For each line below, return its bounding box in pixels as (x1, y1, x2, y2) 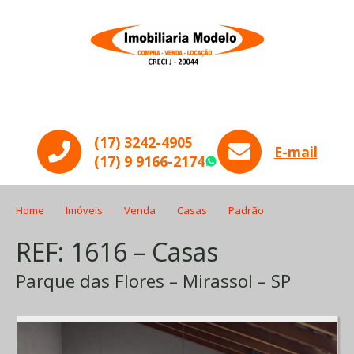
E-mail (273, 142, 318, 161)
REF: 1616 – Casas (16, 235, 218, 269)
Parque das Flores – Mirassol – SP (16, 269, 291, 294)
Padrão (228, 202, 265, 217)
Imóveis (66, 202, 106, 217)
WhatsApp (229, 155, 301, 174)
